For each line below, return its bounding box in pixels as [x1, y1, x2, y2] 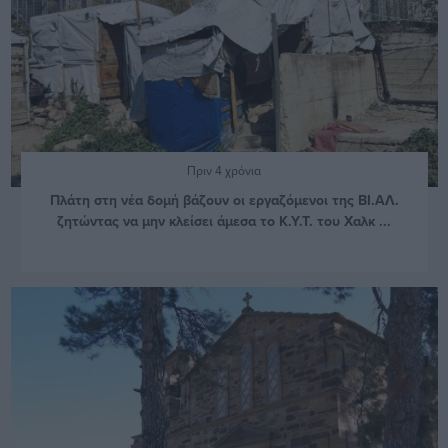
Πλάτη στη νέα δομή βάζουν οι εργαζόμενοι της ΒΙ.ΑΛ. [49, 189, 399, 210]
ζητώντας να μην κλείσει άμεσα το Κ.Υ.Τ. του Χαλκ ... [57, 210, 391, 231]
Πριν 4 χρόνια [187, 161, 261, 179]
